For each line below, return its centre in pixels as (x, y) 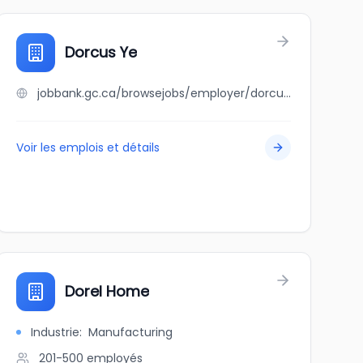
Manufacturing (130, 332)
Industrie (55, 332)
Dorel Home (107, 291)
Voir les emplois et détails (88, 147)
